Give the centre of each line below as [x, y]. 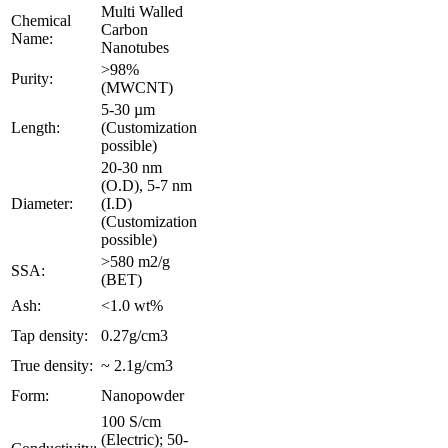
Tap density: [49, 335]
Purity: [32, 78]
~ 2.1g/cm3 [137, 365]
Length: [35, 127]
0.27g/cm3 [134, 335]
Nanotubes [135, 47]
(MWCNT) [137, 87]
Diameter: [42, 203]
